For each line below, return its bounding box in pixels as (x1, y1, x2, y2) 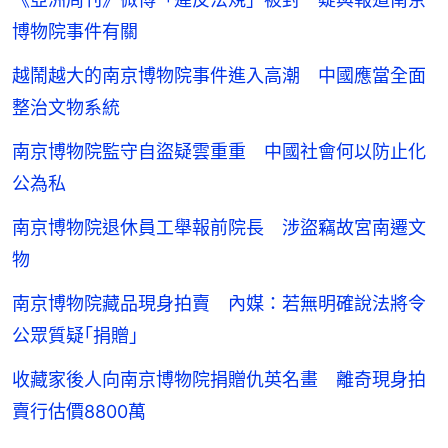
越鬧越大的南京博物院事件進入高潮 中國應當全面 (12, 65, 426, 87)
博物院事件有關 (12, 21, 138, 43)
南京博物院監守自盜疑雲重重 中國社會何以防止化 (12, 141, 426, 163)
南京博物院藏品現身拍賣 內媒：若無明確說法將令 (12, 293, 426, 315)
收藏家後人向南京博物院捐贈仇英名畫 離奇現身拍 (12, 369, 426, 391)
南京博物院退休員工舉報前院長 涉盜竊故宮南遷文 (12, 217, 426, 239)
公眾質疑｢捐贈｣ (12, 325, 138, 347)
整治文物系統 (12, 97, 120, 119)
